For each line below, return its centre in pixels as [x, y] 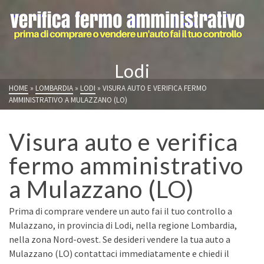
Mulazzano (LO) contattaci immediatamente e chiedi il [119, 253]
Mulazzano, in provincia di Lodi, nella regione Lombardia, [123, 225]
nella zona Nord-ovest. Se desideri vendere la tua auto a [120, 239]
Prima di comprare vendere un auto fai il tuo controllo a [121, 211]
